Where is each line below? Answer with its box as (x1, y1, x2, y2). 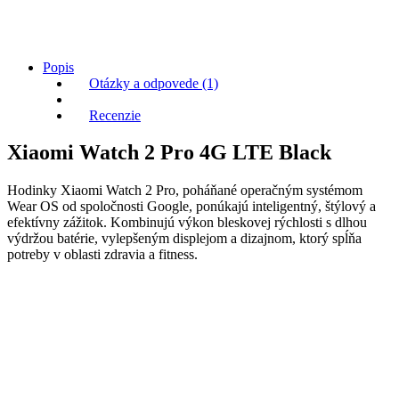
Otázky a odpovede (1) (89, 75, 218, 91)
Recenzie (89, 107, 141, 123)
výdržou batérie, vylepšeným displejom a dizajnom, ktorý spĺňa (7, 231, 362, 247)
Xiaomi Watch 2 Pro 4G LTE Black (7, 141, 331, 165)
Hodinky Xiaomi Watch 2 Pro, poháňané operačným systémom (7, 183, 362, 199)
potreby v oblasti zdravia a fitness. (7, 247, 201, 263)
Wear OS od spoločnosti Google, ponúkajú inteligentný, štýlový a (7, 199, 376, 215)
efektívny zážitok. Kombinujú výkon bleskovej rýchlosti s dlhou (7, 215, 367, 231)
